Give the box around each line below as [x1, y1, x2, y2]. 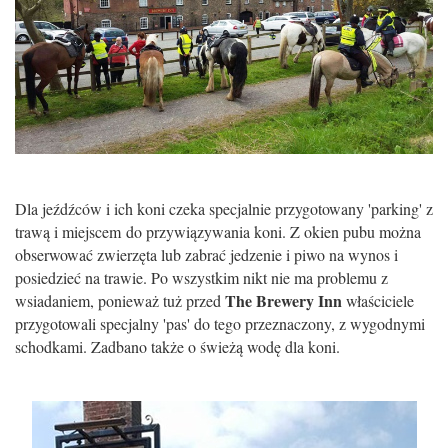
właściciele [342, 289, 414, 311]
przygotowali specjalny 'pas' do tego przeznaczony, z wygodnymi [15, 312, 425, 334]
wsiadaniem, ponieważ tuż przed [15, 289, 225, 311]
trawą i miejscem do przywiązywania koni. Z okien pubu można [15, 220, 421, 242]
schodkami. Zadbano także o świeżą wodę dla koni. [15, 335, 340, 357]
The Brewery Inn [225, 288, 342, 312]
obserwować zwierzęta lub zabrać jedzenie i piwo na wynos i [15, 243, 398, 265]
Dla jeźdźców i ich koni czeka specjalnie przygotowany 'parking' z [15, 197, 433, 219]
